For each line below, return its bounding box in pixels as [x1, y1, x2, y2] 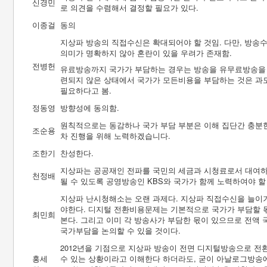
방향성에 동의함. [60, 102, 119, 113]
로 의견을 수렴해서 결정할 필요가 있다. [60, 2, 198, 13]
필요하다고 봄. [60, 85, 111, 96]
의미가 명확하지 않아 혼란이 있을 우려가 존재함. [60, 47, 232, 58]
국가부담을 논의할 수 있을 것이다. [60, 225, 181, 236]
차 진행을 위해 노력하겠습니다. [60, 130, 170, 141]
